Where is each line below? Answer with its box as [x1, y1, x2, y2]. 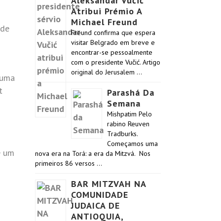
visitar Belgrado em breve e [71, 38, 155, 47]
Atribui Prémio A [71, 5, 142, 17]
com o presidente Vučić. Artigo [71, 58, 160, 67]
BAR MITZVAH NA [71, 178, 146, 189]
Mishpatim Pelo [107, 110, 152, 118]
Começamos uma [107, 139, 158, 148]
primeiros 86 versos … [35, 159, 102, 168]
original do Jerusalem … [71, 68, 142, 76]
